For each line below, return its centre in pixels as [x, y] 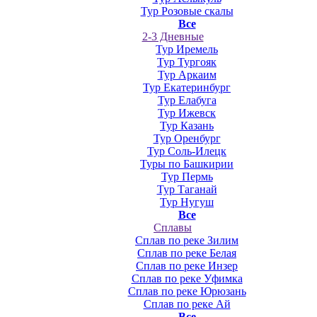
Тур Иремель [187, 49]
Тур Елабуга [187, 100]
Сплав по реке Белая [187, 253]
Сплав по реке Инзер [187, 266]
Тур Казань [187, 126]
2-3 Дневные [173, 36]
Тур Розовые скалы [187, 11]
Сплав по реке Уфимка [187, 278]
